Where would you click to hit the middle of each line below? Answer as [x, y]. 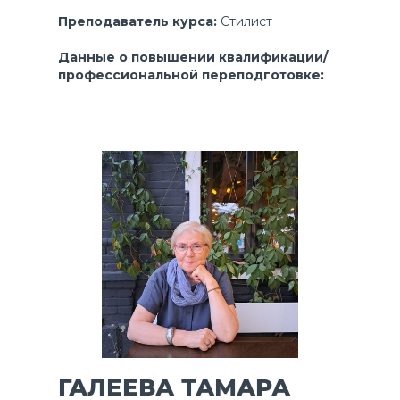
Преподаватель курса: [139, 22]
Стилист [246, 22]
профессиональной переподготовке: [191, 75]
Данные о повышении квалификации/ [192, 58]
